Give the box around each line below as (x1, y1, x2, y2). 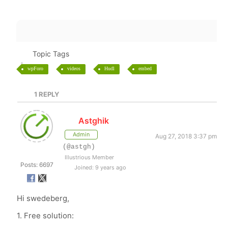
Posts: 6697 (20, 161, 53, 168)
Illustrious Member (65, 154, 115, 161)
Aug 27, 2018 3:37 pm (155, 132, 217, 140)
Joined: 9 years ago (73, 164, 127, 171)
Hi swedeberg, (17, 193, 70, 203)
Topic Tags (32, 49, 69, 58)
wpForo (27, 66, 44, 71)
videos (67, 66, 81, 71)
